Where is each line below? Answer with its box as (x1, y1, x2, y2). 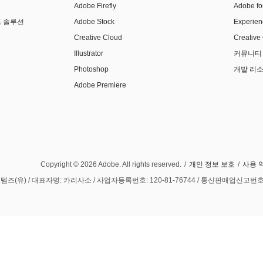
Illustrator (74, 49, 104, 58)
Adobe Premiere (74, 81, 127, 90)
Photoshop (74, 65, 109, 74)
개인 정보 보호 (189, 160, 235, 169)
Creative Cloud (74, 33, 123, 42)
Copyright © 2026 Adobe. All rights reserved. (41, 160, 181, 169)
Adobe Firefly (74, 2, 117, 11)
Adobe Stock (74, 18, 115, 26)
